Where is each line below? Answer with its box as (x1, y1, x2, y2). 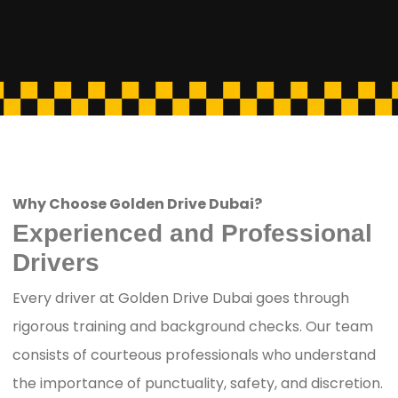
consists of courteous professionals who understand (12, 344, 376, 365)
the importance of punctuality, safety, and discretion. (12, 372, 383, 394)
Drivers (12, 248, 99, 276)
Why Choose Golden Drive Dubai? (12, 193, 262, 214)
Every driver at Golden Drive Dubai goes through (12, 287, 349, 308)
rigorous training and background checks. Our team (12, 315, 373, 337)
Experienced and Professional (12, 219, 372, 247)
